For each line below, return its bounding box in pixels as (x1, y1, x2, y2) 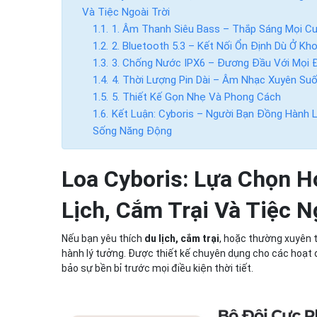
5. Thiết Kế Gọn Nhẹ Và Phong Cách (112, 91, 282, 104)
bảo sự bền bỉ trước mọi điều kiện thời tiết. (62, 263, 253, 275)
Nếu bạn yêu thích (62, 233, 144, 245)
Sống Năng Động (93, 125, 173, 138)
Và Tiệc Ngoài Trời (82, 6, 171, 19)
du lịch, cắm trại (144, 233, 219, 245)
